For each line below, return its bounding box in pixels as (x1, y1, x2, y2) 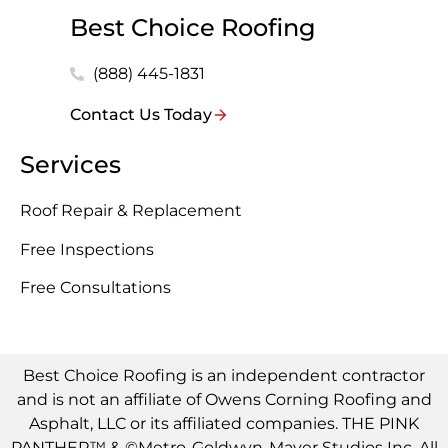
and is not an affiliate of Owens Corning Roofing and (16, 390, 432, 410)
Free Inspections (20, 239, 154, 259)
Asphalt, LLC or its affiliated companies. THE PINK (29, 414, 419, 434)
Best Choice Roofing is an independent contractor (23, 366, 425, 386)
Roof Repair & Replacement (20, 201, 242, 221)
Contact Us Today (70, 105, 212, 125)
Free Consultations (20, 278, 171, 298)
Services (20, 150, 121, 180)
